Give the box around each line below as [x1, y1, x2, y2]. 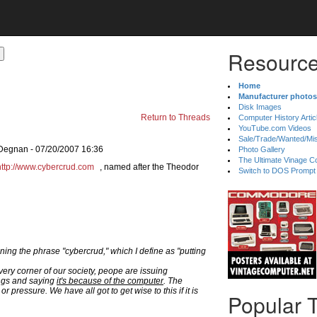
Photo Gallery [238, 145, 286, 154]
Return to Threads [141, 113, 210, 122]
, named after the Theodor [98, 162, 199, 172]
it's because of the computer [57, 276, 163, 286]
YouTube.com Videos [238, 124, 312, 132]
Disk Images [238, 103, 282, 111]
